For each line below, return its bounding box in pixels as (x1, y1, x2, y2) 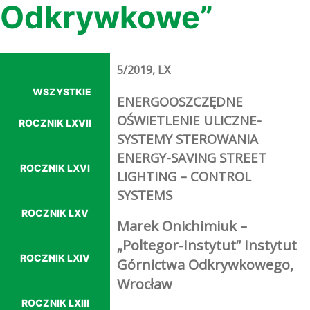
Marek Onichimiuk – (117, 217, 247, 236)
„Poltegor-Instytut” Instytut (117, 236, 297, 255)
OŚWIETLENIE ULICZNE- (117, 111, 262, 129)
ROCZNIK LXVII (19, 117, 91, 129)
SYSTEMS (117, 186, 172, 204)
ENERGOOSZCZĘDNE (117, 93, 243, 111)
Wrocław (117, 275, 172, 294)
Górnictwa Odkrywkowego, (117, 255, 293, 275)
